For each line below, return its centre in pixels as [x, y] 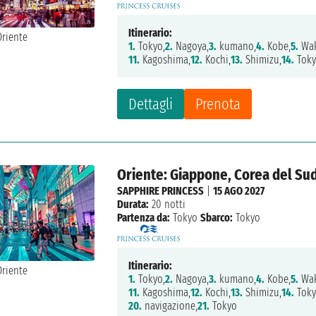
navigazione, [170, 306]
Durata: [133, 205]
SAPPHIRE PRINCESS [161, 191]
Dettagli [151, 104]
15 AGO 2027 [239, 191]
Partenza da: [144, 218]
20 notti [168, 205]
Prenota [218, 104]
